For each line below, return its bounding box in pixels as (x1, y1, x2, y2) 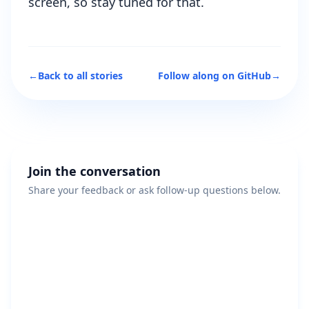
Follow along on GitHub (158, 69, 271, 83)
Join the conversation (28, 163, 161, 180)
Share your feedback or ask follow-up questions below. (28, 183, 281, 197)
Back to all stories (38, 69, 123, 83)
